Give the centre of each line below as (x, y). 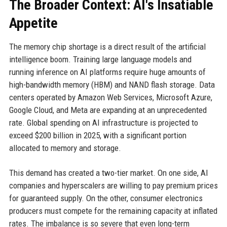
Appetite (33, 23)
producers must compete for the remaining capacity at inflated (113, 211)
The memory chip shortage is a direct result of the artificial (107, 47)
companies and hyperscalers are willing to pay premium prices (113, 186)
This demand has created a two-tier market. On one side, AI (108, 173)
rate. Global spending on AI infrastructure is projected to (103, 123)
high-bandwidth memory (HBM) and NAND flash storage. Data (112, 85)
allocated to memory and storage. (65, 148)
